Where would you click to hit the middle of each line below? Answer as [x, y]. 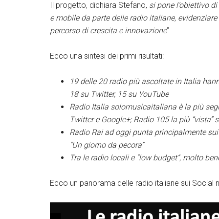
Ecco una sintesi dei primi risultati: [107, 56]
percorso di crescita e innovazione [108, 31]
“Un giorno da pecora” [107, 145]
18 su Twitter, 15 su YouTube [119, 94]
